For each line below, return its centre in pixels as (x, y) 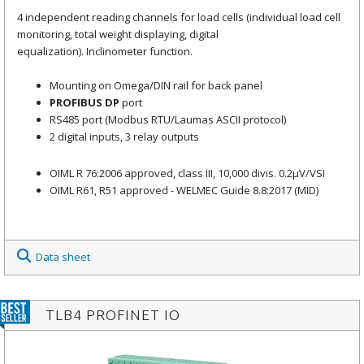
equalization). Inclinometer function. (105, 52)
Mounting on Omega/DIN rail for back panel (156, 86)
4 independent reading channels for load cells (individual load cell (179, 17)
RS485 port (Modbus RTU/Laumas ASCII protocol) (168, 120)
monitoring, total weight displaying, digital (118, 35)
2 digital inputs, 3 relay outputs (124, 137)
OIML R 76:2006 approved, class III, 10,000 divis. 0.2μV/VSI (187, 173)
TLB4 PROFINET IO (113, 314)
